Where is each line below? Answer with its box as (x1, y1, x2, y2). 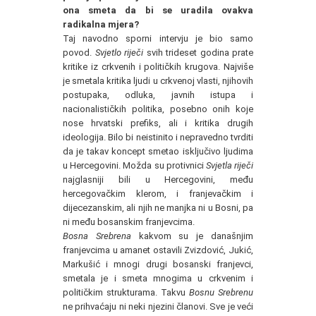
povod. (63, 47, 95, 58)
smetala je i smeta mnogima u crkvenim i (63, 272, 253, 284)
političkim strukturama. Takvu (63, 286, 189, 298)
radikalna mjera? (63, 18, 139, 30)
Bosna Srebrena (63, 230, 131, 241)
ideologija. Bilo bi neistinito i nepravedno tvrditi (63, 131, 253, 142)
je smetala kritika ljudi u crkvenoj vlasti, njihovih (63, 75, 253, 86)
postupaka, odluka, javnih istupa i (63, 89, 253, 100)
